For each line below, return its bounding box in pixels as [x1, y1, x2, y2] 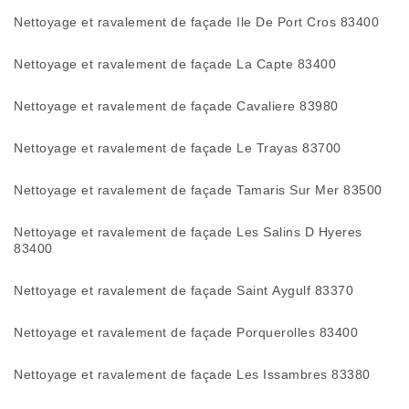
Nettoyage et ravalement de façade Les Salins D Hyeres [14, 225, 362, 239]
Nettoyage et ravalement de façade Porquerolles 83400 [14, 325, 358, 340]
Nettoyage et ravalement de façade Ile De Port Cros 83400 [14, 15, 379, 29]
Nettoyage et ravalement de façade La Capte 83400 [14, 57, 336, 71]
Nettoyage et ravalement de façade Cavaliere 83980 [14, 99, 339, 113]
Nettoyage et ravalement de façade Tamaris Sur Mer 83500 [14, 183, 383, 197]
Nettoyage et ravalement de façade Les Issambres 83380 [14, 367, 371, 382]
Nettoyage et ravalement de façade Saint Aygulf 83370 [14, 283, 353, 298]
